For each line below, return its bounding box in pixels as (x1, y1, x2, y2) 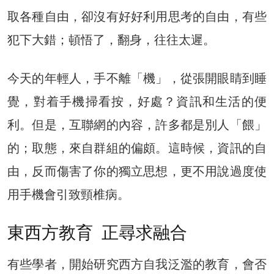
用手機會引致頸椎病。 (7, 187, 130, 202)
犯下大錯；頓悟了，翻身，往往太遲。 (7, 32, 215, 47)
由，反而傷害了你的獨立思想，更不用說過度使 (7, 163, 267, 179)
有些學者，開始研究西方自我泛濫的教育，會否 (7, 256, 267, 272)
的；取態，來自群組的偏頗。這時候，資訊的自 (7, 140, 267, 155)
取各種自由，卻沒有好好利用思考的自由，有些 (7, 9, 267, 24)
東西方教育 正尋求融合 (7, 222, 187, 243)
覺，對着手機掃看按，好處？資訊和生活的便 (7, 94, 267, 109)
